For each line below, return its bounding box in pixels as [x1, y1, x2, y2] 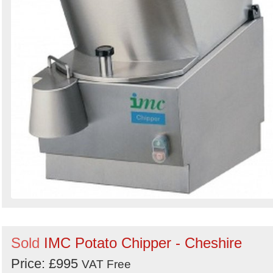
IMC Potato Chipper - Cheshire [44, 235, 242, 252]
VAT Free [82, 258, 131, 271]
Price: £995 [11, 256, 82, 272]
